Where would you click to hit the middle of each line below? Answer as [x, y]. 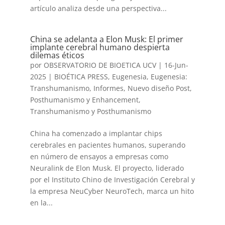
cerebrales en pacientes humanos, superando [107, 145]
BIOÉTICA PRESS [81, 77]
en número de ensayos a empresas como [99, 156]
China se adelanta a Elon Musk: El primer [106, 39]
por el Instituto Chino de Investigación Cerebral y [112, 180]
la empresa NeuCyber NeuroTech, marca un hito [112, 191]
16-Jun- [176, 65]
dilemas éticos [57, 55]
